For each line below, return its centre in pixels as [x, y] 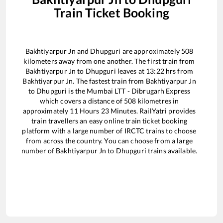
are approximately [151, 51]
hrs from [178, 71]
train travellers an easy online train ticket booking [109, 121]
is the [77, 91]
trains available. [172, 151]
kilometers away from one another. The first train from [109, 61]
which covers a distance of [82, 101]
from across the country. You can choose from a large [109, 141]
